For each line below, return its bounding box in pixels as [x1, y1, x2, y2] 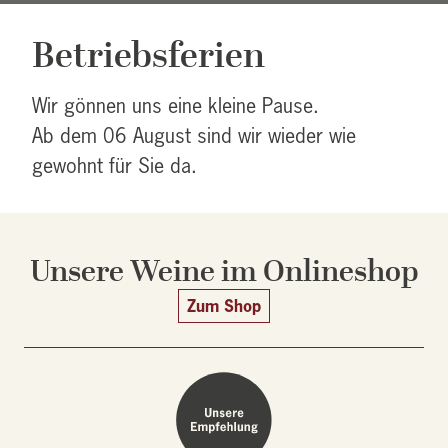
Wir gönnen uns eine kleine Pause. [32, 93, 319, 118]
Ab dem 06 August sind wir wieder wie [32, 123, 356, 148]
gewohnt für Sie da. [32, 153, 197, 178]
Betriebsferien [32, 27, 265, 83]
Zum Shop [187, 295, 261, 316]
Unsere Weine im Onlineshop [29, 248, 419, 294]
